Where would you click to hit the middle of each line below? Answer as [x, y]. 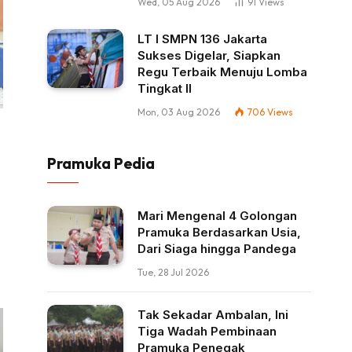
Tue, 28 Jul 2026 [173, 273]
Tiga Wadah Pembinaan [207, 332]
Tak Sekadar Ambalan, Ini [213, 315]
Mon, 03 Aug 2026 [179, 112]
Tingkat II [165, 89]
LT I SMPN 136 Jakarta [202, 39]
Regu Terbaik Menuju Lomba [222, 72]
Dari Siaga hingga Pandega [217, 249]
